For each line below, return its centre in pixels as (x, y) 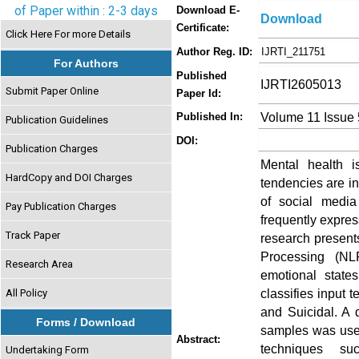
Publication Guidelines (57, 119)
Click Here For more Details (69, 34)
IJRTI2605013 (301, 84)
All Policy (27, 292)
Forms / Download (86, 322)
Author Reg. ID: (214, 52)
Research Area (40, 264)
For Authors (86, 63)
